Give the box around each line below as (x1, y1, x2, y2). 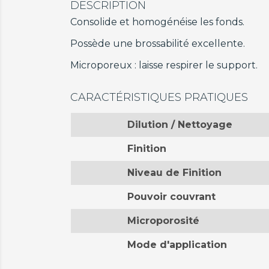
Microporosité (127, 215, 199, 226)
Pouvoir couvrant (127, 191, 216, 202)
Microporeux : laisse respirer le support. (70, 59, 258, 71)
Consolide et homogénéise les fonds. (70, 16, 244, 28)
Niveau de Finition (127, 167, 222, 178)
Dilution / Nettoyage (127, 119, 232, 130)
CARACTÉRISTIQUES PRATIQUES (70, 91, 248, 104)
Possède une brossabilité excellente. (70, 38, 245, 49)
